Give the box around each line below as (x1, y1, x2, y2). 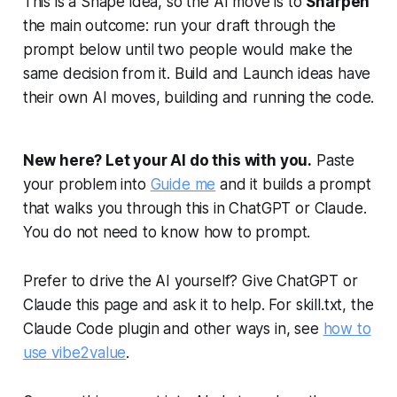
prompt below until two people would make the (22, 40, 354, 58)
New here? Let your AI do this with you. (22, 151, 313, 169)
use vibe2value (22, 343, 127, 362)
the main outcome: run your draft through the (22, 16, 337, 35)
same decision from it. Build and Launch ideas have (22, 64, 371, 82)
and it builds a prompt (215, 175, 371, 193)
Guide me (150, 175, 216, 193)
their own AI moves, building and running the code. (22, 88, 375, 106)
